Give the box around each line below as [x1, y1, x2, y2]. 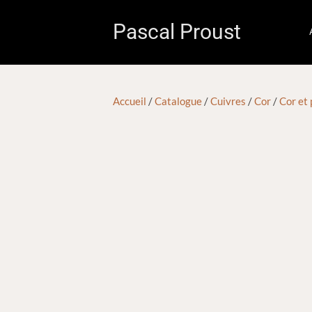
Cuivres [210, 95, 246, 107]
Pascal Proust [113, 19, 241, 44]
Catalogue [155, 95, 202, 107]
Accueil [113, 95, 146, 107]
